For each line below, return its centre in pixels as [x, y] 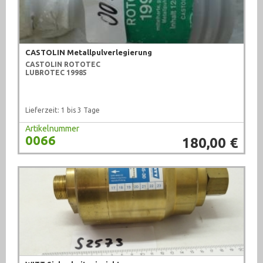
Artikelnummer [52, 129]
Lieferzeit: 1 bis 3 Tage [63, 110]
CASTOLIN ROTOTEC [63, 65]
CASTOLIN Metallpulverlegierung [89, 53]
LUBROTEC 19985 [56, 73]
